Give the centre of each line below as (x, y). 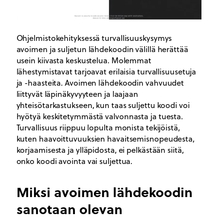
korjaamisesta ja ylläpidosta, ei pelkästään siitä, (100, 150)
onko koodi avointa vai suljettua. (74, 161)
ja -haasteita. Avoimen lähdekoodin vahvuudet (100, 82)
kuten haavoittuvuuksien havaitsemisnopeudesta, (105, 138)
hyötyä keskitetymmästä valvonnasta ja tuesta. (100, 116)
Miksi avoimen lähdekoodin (104, 192)
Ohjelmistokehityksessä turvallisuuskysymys (94, 38)
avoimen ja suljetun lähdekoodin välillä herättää (102, 49)
